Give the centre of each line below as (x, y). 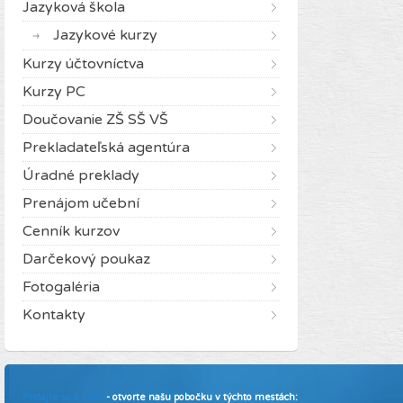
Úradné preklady (81, 175)
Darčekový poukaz (86, 259)
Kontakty (54, 314)
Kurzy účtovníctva (83, 63)
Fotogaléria (61, 287)
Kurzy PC (54, 91)
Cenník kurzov (71, 231)
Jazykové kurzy (105, 35)
